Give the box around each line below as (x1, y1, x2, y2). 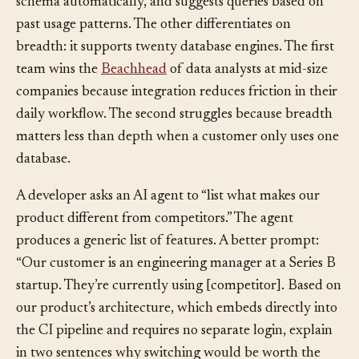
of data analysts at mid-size (167, 86, 328, 101)
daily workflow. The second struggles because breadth (16, 131, 333, 146)
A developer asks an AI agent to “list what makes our (16, 212, 320, 228)
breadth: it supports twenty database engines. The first (16, 63, 334, 79)
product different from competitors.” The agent (16, 235, 293, 250)
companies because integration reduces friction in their (16, 108, 337, 123)
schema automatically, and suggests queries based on (16, 18, 324, 34)
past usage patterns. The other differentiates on (16, 41, 291, 56)
